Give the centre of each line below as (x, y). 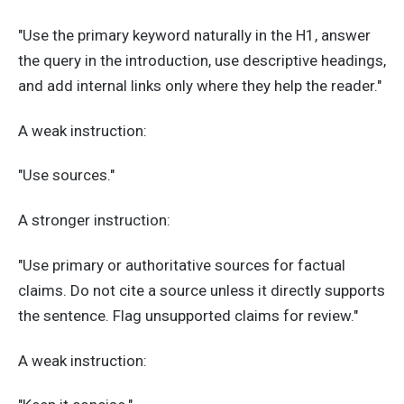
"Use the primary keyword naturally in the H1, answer (194, 35)
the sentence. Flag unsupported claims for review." (188, 315)
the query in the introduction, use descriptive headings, (202, 60)
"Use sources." (66, 175)
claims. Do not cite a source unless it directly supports (202, 290)
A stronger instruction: (94, 220)
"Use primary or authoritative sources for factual (182, 265)
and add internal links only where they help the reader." (200, 85)
